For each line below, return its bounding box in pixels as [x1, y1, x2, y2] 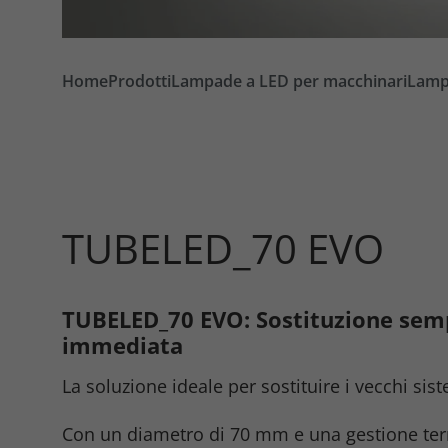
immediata [62, 329, 183, 360]
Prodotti [108, 69, 171, 92]
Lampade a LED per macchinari [171, 69, 407, 92]
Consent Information [147, 393, 322, 417]
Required [112, 318, 250, 361]
